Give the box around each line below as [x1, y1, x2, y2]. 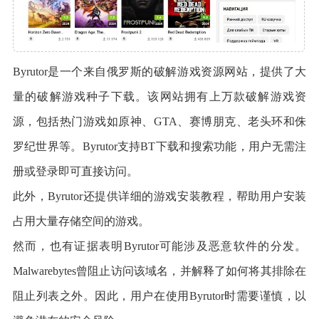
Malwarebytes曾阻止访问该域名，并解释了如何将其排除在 [12, 264, 307, 277]
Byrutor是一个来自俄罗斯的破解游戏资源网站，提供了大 [12, 65, 307, 78]
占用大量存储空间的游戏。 [12, 214, 150, 227]
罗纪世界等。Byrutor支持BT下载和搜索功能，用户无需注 [12, 140, 307, 152]
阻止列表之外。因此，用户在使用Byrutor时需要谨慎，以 [12, 289, 307, 302]
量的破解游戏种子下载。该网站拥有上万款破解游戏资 [12, 90, 307, 103]
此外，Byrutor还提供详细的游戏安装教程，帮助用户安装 [12, 189, 307, 202]
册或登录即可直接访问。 [12, 164, 138, 177]
